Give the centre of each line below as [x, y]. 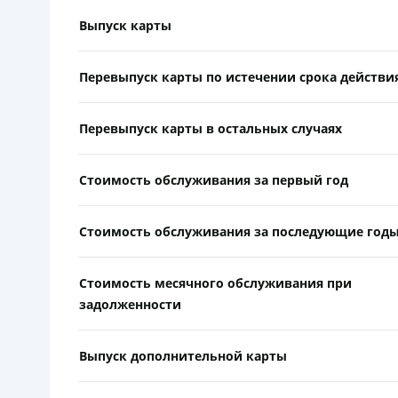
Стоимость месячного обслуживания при [215, 283]
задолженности [130, 304]
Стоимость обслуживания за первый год [214, 179]
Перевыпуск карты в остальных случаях [211, 128]
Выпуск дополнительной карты [183, 355]
